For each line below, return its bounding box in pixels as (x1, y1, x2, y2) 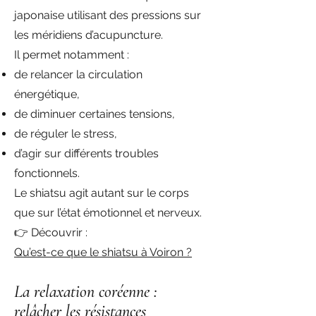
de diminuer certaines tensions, (14, 107, 175, 121)
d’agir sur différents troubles (14, 147, 159, 160)
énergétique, (14, 87, 80, 101)
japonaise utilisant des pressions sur (14, 8, 201, 22)
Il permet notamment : (14, 48, 129, 61)
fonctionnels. (14, 166, 80, 180)
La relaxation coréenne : (14, 281, 157, 302)
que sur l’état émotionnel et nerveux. (14, 206, 202, 219)
